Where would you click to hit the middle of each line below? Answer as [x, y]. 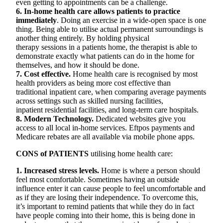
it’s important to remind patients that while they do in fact [105, 206]
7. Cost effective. [43, 74]
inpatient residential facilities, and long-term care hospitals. [107, 110]
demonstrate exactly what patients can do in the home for [105, 56]
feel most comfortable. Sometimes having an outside [98, 179]
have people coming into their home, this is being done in [106, 215]
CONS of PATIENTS [52, 154]
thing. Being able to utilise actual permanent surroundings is [110, 29]
